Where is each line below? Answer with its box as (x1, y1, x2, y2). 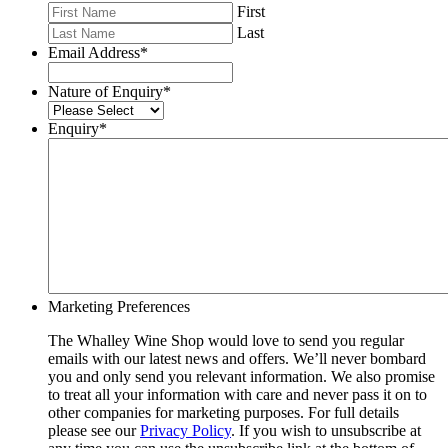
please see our (48, 422, 140, 440)
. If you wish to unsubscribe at (231, 422, 421, 440)
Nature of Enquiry (48, 83, 163, 101)
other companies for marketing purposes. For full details (48, 404, 399, 422)
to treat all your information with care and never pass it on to (48, 386, 427, 404)
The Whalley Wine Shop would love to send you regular (48, 332, 404, 350)
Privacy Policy (140, 422, 231, 440)
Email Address (48, 44, 140, 62)
